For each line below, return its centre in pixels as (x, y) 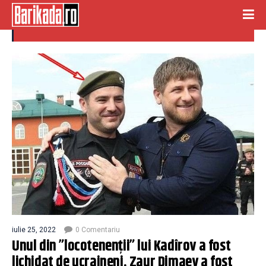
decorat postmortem (82, 20)
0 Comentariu (98, 230)
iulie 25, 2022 (34, 230)
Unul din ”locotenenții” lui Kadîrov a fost (121, 247)
